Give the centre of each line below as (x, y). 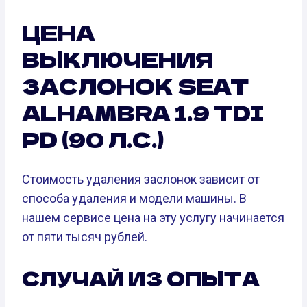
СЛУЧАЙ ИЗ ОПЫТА (141, 278)
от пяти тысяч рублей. (85, 236)
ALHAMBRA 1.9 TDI (143, 113)
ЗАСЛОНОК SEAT (136, 86)
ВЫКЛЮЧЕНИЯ (118, 59)
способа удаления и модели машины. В (134, 198)
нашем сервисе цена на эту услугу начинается (153, 217)
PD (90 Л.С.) (93, 139)
